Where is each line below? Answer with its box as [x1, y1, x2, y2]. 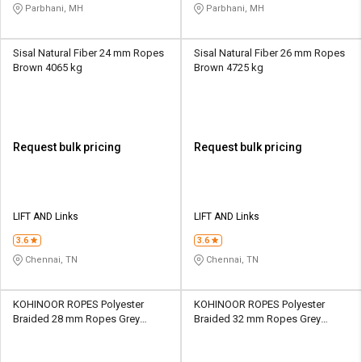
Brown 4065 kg [13, 61, 82, 74]
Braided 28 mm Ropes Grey [13, 313, 140, 326]
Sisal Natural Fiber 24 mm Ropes [13, 47, 164, 60]
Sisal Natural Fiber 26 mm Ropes [194, 47, 345, 60]
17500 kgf [194, 327, 241, 340]
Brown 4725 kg [194, 61, 263, 74]
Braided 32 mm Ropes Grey [194, 313, 321, 326]
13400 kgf [13, 327, 60, 340]
